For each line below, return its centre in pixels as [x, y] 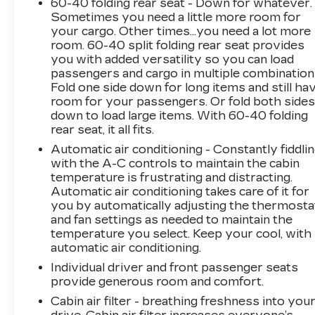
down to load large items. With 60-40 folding [180, 115]
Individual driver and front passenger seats [175, 267]
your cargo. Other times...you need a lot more [181, 31]
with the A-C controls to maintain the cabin [175, 163]
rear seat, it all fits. [103, 129]
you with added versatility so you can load [173, 59]
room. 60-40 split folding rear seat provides [178, 45]
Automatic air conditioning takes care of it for [180, 191]
